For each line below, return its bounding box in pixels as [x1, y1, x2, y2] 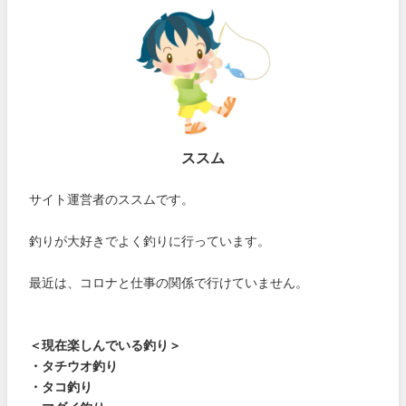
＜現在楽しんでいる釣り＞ [29, 338, 182, 352]
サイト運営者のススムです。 [29, 192, 195, 206]
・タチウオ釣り [29, 359, 119, 372]
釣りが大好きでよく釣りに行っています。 [29, 234, 271, 247]
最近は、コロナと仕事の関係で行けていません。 [29, 275, 309, 289]
